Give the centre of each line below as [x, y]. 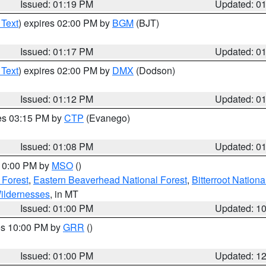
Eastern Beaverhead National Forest [110, 180]
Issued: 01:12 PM [57, 99]
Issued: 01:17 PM [57, 51]
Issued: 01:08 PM [57, 146]
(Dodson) [154, 70]
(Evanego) [107, 118]
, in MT [64, 194]
